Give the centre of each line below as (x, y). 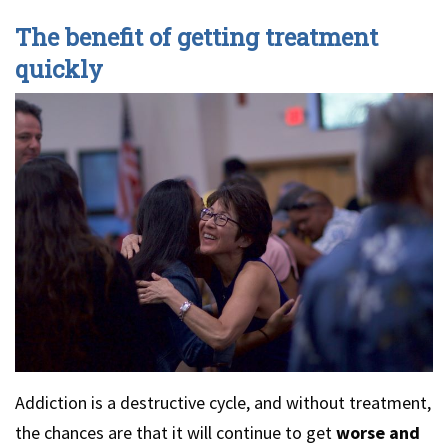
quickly (59, 69)
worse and (376, 432)
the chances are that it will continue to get (173, 432)
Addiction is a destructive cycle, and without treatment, (223, 402)
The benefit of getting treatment (196, 37)
